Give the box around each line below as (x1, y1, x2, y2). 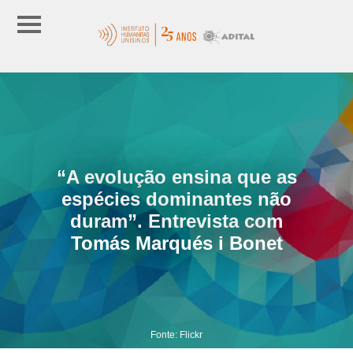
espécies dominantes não (61, 188, 292, 210)
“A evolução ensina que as (56, 165, 297, 188)
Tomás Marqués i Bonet (70, 232, 283, 254)
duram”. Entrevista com (70, 210, 283, 232)
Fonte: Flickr (150, 329, 203, 340)
